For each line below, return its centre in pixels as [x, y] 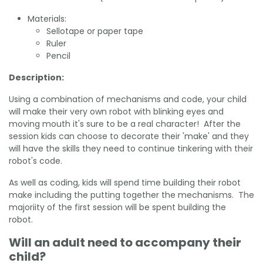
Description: [36, 77]
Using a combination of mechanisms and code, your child [128, 99]
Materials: [47, 18]
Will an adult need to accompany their [125, 242]
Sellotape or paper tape [95, 31]
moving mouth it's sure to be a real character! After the [125, 124]
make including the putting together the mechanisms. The [131, 195]
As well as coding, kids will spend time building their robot [125, 182]
